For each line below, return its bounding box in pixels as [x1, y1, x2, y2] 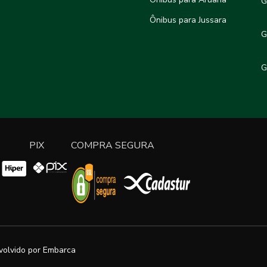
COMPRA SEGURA [71, 139, 154, 153]
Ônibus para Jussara [150, 14, 226, 26]
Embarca [43, 244, 76, 256]
